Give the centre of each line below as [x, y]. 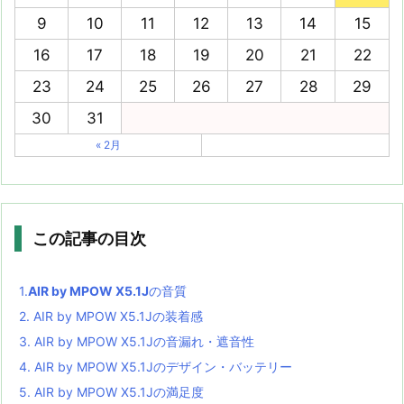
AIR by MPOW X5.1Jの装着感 [116, 316]
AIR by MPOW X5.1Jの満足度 [117, 391]
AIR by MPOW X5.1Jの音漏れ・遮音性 [142, 341]
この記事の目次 [89, 238]
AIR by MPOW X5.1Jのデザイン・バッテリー [161, 366]
